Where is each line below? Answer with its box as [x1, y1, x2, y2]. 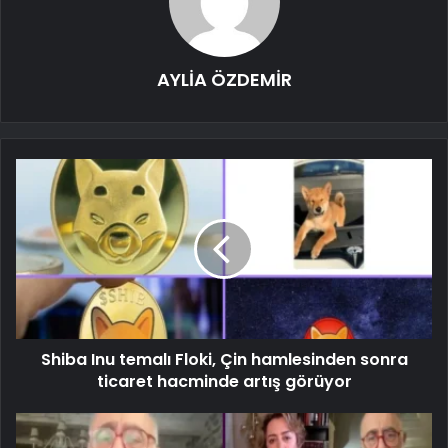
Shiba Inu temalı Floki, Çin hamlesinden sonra [40, 347, 408, 371]
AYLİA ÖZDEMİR [156, 66, 292, 92]
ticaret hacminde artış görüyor [96, 369, 352, 393]
